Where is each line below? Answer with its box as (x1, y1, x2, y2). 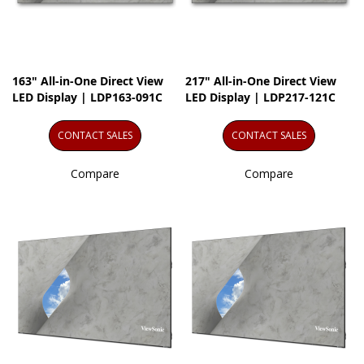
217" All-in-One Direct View (185, 73, 337, 89)
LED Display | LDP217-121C (185, 89, 336, 106)
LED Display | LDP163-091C (12, 89, 162, 106)
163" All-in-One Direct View (12, 73, 163, 89)
